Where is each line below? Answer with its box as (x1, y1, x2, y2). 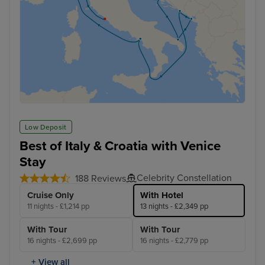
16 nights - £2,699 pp (27, 235, 97, 245)
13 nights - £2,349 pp (140, 201, 208, 211)
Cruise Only (27, 189, 74, 201)
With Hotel (140, 189, 183, 201)
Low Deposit (25, 122, 67, 131)
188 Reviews (75, 172, 126, 185)
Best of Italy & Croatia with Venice (20, 137, 221, 154)
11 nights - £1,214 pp (27, 201, 89, 211)
